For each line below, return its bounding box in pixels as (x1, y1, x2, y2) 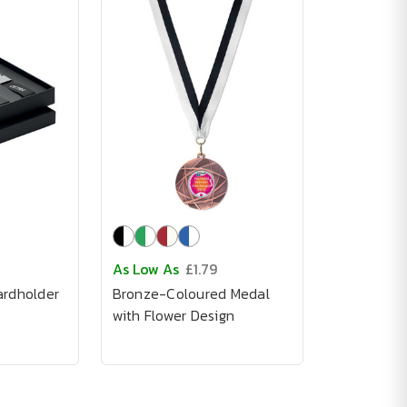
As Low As (112, 258, 179, 280)
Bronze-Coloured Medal (112, 283, 270, 304)
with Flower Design (112, 304, 234, 326)
